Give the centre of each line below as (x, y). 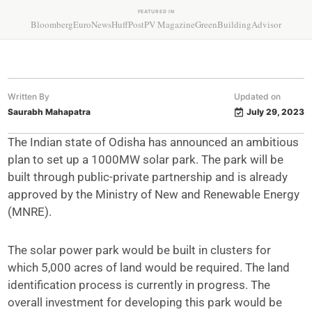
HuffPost (128, 24)
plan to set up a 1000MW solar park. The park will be (146, 159)
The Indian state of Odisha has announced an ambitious (154, 142)
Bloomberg (52, 24)
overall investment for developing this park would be (145, 302)
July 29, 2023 (275, 112)
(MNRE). (30, 212)
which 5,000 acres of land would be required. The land (149, 267)
